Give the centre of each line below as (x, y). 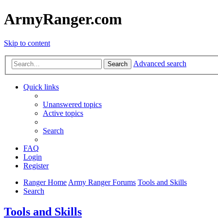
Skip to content (27, 43)
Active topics (63, 113)
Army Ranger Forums (102, 182)
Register (36, 166)
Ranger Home (45, 182)
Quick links (41, 87)
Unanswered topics (72, 105)
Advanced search (160, 64)
